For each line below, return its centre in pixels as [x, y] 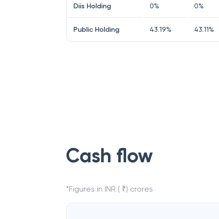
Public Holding [96, 30]
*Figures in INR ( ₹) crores [109, 189]
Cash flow [109, 156]
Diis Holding [92, 6]
